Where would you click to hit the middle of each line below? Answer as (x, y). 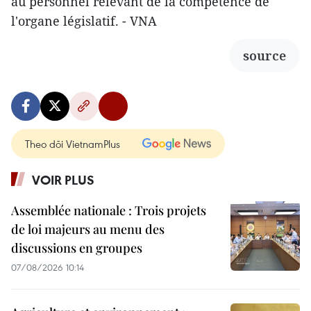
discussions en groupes (77, 247)
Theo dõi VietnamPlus (73, 143)
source (264, 55)
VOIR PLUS (63, 179)
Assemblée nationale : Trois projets (109, 210)
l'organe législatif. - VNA (84, 20)
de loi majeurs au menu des (88, 229)
